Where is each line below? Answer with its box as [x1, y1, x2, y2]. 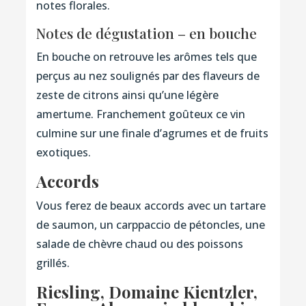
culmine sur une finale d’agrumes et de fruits [36, 125, 268, 141]
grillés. [36, 255, 70, 270]
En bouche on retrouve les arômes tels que [36, 48, 257, 64]
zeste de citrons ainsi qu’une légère [36, 87, 219, 102]
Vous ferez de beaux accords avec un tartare [36, 197, 266, 213]
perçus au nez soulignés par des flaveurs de [36, 68, 260, 83]
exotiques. [36, 144, 91, 160]
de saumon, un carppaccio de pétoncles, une [36, 217, 265, 232]
